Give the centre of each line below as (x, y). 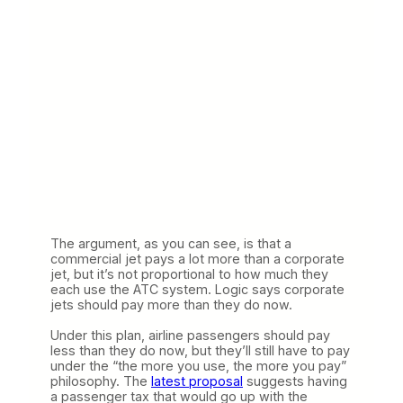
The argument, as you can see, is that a (171, 243)
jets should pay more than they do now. (171, 304)
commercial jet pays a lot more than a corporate (197, 258)
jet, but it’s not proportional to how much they (189, 273)
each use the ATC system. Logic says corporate (197, 289)
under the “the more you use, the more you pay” (198, 365)
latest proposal (197, 381)
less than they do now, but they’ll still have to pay (200, 350)
